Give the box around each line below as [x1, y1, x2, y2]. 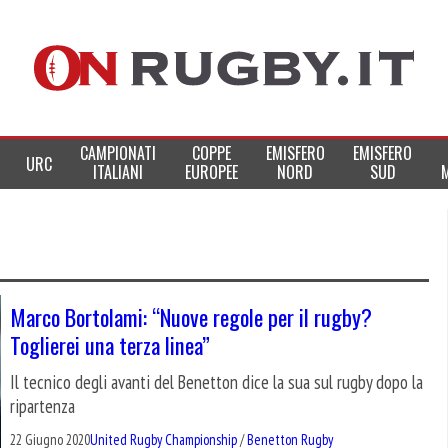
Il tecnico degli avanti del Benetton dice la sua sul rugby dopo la [10, 370, 423, 395]
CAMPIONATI [80, 141, 157, 165]
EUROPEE [184, 160, 238, 184]
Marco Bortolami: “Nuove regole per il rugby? [10, 300, 372, 334]
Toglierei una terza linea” [10, 328, 210, 362]
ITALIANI [93, 160, 144, 184]
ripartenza [10, 394, 75, 419]
